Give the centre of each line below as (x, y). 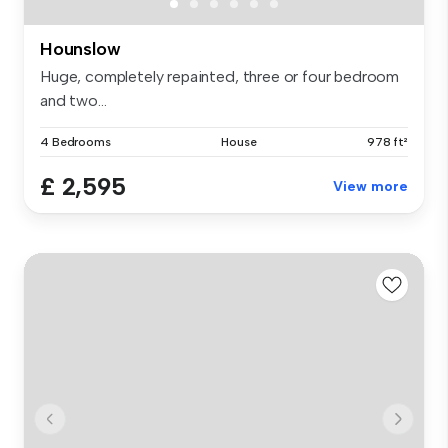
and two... (73, 100)
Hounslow (80, 48)
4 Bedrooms (75, 141)
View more (370, 186)
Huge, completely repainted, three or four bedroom (220, 76)
